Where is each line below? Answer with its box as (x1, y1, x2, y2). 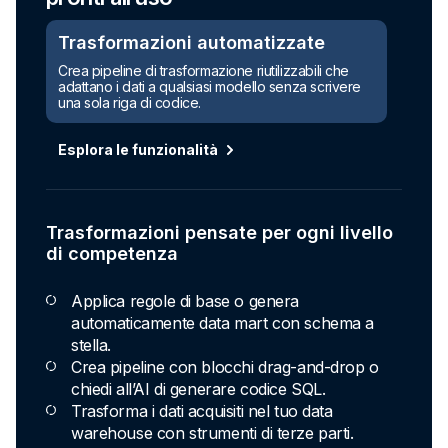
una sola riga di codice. (58, 94, 201, 112)
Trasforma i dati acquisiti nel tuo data (71, 401, 333, 422)
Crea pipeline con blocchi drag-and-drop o (71, 357, 379, 378)
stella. (71, 335, 112, 356)
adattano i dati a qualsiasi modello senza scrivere (58, 78, 361, 96)
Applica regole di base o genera (71, 291, 299, 312)
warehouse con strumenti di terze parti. (71, 423, 354, 444)
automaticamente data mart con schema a (71, 313, 375, 334)
